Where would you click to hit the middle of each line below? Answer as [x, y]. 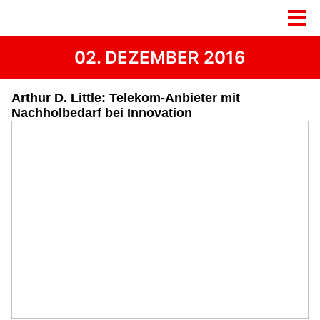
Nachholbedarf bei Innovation [102, 113]
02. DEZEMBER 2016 [160, 57]
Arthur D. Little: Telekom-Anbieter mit [126, 98]
